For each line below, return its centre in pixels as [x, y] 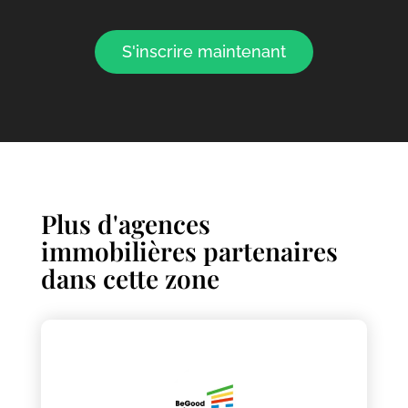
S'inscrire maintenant [204, 52]
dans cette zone [130, 279]
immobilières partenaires [189, 251]
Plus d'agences [125, 224]
